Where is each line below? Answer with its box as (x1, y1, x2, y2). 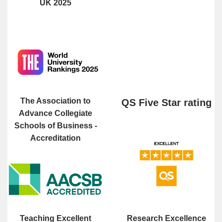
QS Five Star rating (121, 97, 212, 108)
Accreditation (30, 134, 81, 142)
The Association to (20, 97, 91, 105)
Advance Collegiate (19, 109, 92, 117)
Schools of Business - (14, 121, 97, 130)
